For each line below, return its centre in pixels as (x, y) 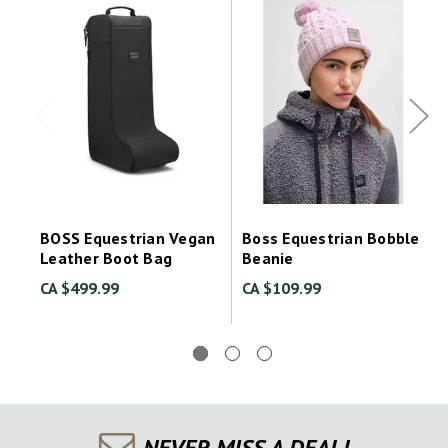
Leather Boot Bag (106, 257)
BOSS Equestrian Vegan (128, 237)
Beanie (268, 257)
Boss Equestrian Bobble (331, 237)
